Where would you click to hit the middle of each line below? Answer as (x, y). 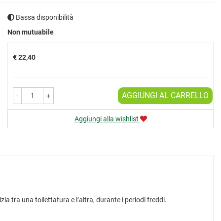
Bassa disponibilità (44, 17)
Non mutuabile (31, 32)
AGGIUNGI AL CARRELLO (165, 95)
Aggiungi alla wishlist (106, 119)
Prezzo (23, 28)
